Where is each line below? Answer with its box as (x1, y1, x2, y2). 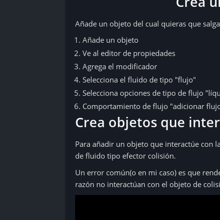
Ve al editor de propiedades (82, 48, 175, 58)
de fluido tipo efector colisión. (75, 151, 176, 161)
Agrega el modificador (82, 61, 157, 71)
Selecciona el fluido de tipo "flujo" (82, 75, 196, 84)
